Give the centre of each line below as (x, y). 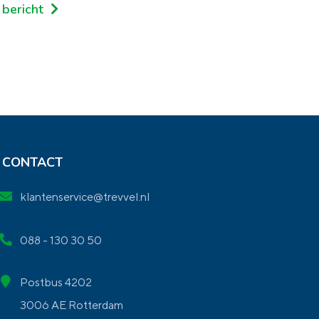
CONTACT (32, 162)
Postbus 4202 (56, 282)
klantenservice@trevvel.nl (84, 197)
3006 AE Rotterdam (71, 305)
